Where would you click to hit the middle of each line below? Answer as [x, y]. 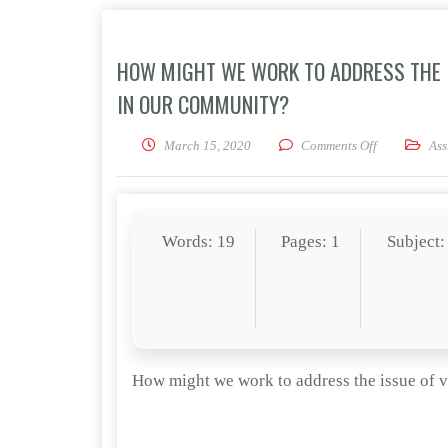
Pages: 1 [311, 241]
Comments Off [339, 145]
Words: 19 [198, 241]
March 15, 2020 [207, 145]
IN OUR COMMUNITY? [203, 104]
